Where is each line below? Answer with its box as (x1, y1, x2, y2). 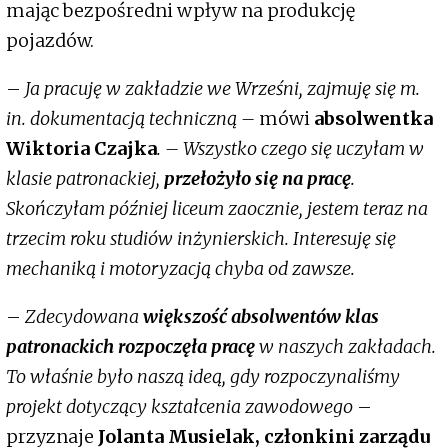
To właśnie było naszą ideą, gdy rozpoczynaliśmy (6, 365, 400, 389)
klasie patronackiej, (6, 167, 164, 191)
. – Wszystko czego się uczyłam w (157, 137, 424, 161)
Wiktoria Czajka (6, 137, 157, 161)
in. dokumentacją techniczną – (6, 107, 259, 131)
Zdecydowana (25, 305, 143, 329)
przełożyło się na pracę (164, 167, 351, 191)
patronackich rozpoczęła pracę (6, 335, 255, 359)
